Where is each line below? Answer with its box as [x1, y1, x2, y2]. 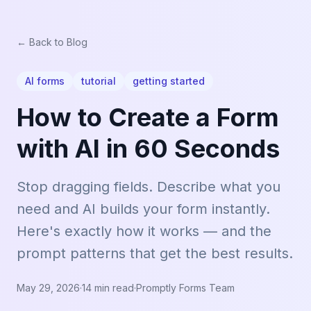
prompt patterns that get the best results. [17, 245, 293, 262]
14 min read [82, 282, 134, 294]
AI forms [25, 75, 65, 87]
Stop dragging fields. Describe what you [17, 178, 280, 195]
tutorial [81, 75, 116, 87]
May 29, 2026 [17, 282, 80, 294]
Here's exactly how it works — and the [17, 223, 271, 239]
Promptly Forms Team [136, 282, 235, 294]
